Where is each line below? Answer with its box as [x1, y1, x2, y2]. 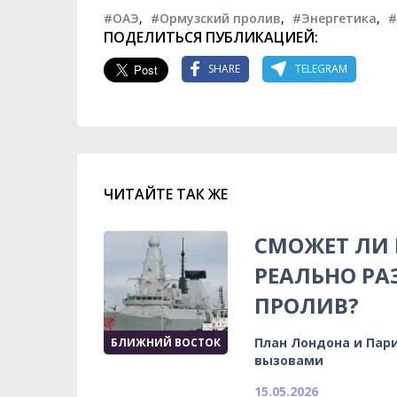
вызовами [254, 351, 323, 369]
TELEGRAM [295, 61, 347, 77]
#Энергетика [292, 9, 377, 27]
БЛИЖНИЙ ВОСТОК [111, 334, 221, 350]
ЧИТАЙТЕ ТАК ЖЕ [104, 183, 228, 204]
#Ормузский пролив [151, 9, 281, 27]
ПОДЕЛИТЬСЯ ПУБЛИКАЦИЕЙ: [104, 27, 318, 47]
